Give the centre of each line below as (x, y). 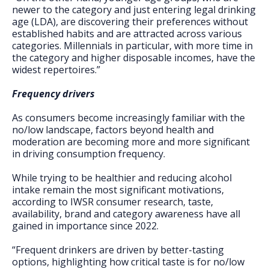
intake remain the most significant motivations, (118, 190)
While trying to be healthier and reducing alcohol (122, 178)
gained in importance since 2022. (85, 226)
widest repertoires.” (56, 70)
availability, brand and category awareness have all (126, 214)
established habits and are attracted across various (127, 34)
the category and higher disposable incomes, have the (134, 58)
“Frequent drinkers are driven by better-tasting (118, 250)
